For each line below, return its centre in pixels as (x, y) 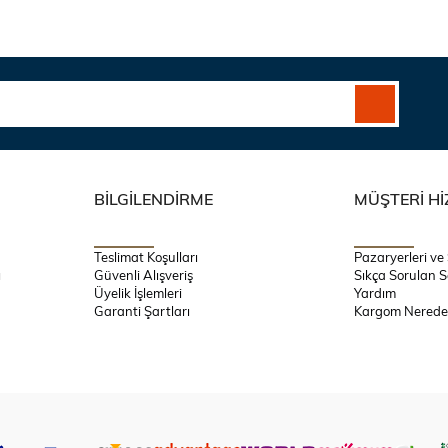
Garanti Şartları (141, 311)
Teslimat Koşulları (145, 257)
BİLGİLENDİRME (153, 199)
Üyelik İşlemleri (137, 293)
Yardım (375, 293)
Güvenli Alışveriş (143, 275)
